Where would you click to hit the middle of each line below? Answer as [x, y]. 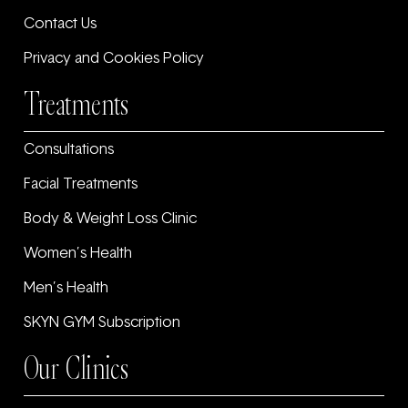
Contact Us [60, 25]
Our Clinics [75, 369]
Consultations [68, 151]
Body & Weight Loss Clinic [110, 220]
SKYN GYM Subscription [102, 324]
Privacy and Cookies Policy [113, 60]
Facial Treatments [80, 185]
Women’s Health [77, 255]
